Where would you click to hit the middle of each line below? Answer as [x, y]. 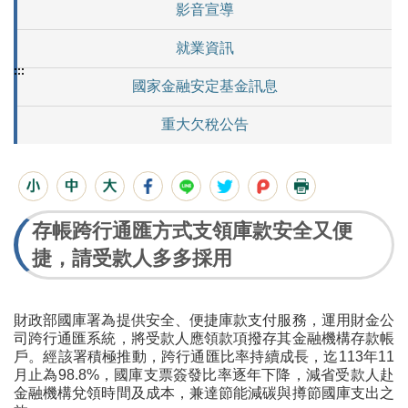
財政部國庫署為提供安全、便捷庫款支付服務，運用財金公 [204, 321]
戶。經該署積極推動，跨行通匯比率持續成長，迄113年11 [204, 357]
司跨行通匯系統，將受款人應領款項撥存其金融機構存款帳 [204, 339]
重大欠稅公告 [204, 125]
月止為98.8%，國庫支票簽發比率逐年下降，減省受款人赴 [204, 375]
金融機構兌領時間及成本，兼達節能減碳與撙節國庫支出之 [204, 393]
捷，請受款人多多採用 [132, 259]
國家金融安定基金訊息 [204, 87]
